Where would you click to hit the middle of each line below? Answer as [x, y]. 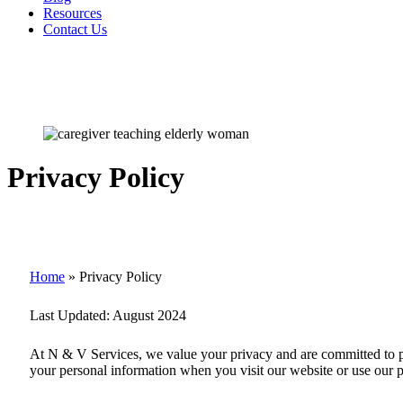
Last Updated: [71, 315]
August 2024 [149, 315]
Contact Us [75, 29]
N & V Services [93, 354]
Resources [72, 13]
